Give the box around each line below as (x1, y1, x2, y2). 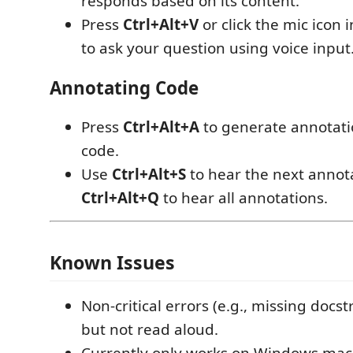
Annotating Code (50, 75, 199, 100)
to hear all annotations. (159, 188, 328, 209)
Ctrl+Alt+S (112, 164, 186, 185)
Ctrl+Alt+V (123, 14, 199, 35)
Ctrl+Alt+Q (81, 188, 159, 209)
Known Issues (50, 249, 175, 275)
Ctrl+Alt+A (123, 117, 199, 138)
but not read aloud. (81, 318, 218, 340)
